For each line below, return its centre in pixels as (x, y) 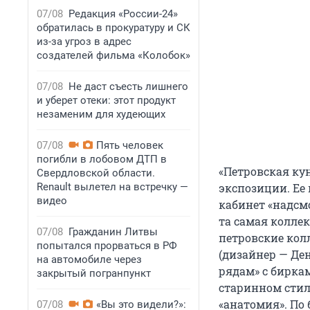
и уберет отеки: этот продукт (106, 100)
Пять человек (130, 145)
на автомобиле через (89, 259)
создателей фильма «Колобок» (113, 55)
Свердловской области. (96, 173)
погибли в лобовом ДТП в (102, 159)
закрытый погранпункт (94, 273)
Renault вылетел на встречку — (112, 187)
